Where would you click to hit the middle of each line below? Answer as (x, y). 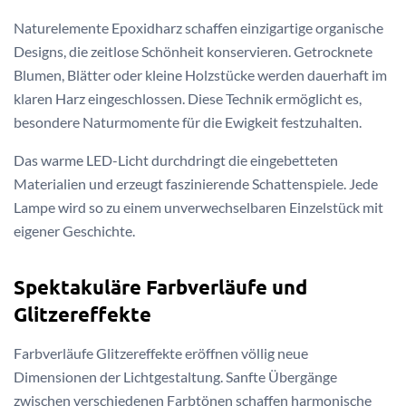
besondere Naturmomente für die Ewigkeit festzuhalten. (188, 121)
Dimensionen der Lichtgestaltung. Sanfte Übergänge (175, 377)
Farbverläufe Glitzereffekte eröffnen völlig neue (161, 353)
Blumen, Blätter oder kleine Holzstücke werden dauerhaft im (200, 74)
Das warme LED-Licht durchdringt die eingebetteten (176, 159)
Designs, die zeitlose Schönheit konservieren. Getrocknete (193, 51)
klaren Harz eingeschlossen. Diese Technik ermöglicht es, (188, 98)
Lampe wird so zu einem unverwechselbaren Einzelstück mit (198, 207)
